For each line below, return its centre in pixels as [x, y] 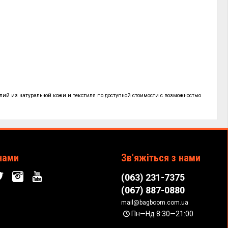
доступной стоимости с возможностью [153, 95]
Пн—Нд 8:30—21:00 [162, 214]
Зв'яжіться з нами [161, 158]
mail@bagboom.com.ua [155, 203]
